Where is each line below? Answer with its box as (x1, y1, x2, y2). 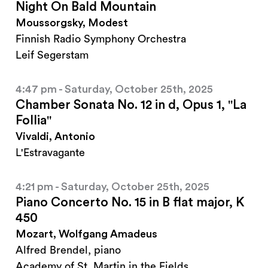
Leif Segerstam (16, 50, 89, 61)
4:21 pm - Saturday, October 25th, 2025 (16, 181, 209, 193)
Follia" (16, 114, 51, 127)
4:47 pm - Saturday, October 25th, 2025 (16, 84, 213, 95)
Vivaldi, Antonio (16, 131, 95, 142)
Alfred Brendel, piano (16, 245, 121, 256)
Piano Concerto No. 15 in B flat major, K (16, 196, 245, 209)
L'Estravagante (16, 147, 85, 159)
